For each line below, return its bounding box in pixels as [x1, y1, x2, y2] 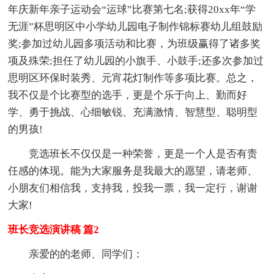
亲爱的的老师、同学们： [29, 248, 144, 260]
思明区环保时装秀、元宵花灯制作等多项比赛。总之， [8, 72, 258, 84]
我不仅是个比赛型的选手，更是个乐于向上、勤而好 [8, 89, 248, 101]
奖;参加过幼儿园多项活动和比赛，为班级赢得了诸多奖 [8, 37, 261, 50]
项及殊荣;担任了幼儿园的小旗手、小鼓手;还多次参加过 [8, 54, 264, 67]
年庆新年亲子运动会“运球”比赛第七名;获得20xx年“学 [8, 3, 256, 15]
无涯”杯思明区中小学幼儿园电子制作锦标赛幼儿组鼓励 [8, 20, 263, 32]
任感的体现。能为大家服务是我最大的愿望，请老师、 [8, 165, 258, 177]
